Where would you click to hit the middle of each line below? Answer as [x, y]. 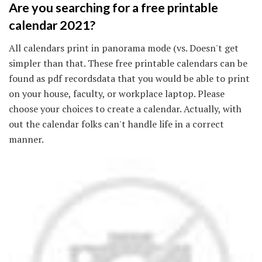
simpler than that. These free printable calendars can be [128, 63]
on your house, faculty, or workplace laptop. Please [117, 93]
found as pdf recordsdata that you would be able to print [129, 78]
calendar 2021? [52, 25]
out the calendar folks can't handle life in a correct [116, 124]
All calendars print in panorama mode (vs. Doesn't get [124, 48]
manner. [26, 139]
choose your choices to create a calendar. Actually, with [125, 108]
